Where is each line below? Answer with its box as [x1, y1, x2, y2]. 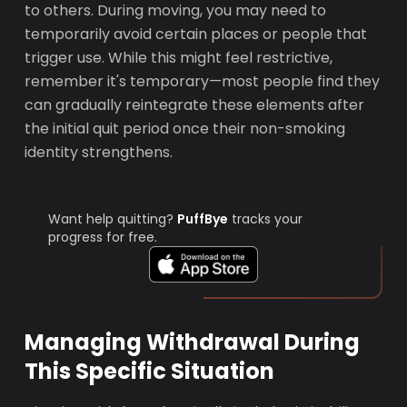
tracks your [228, 210, 303, 228]
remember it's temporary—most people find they [25, 71, 381, 92]
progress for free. [48, 228, 158, 246]
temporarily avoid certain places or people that [25, 24, 368, 45]
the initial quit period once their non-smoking [25, 118, 346, 139]
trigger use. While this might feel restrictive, [25, 47, 333, 68]
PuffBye [177, 210, 229, 228]
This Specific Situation [25, 356, 275, 386]
